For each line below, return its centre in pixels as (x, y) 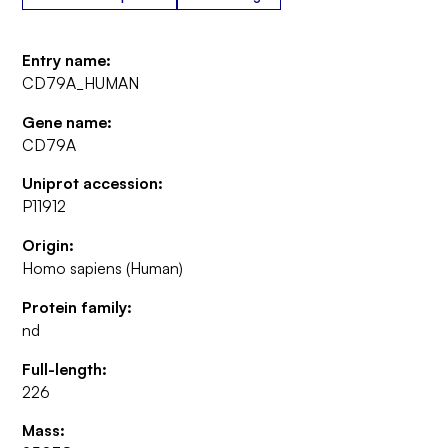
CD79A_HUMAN (81, 82)
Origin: (48, 245)
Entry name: (67, 59)
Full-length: (65, 368)
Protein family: (77, 306)
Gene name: (67, 121)
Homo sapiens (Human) (103, 268)
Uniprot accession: (93, 183)
